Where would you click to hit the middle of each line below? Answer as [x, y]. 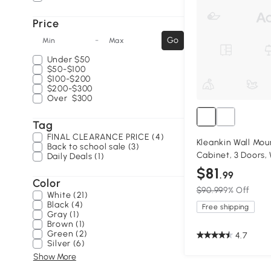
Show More [54, 257]
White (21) [67, 195]
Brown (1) [66, 224]
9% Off [237, 191]
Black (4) [65, 205]
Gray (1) [63, 214]
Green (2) [67, 234]
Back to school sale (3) [93, 147]
